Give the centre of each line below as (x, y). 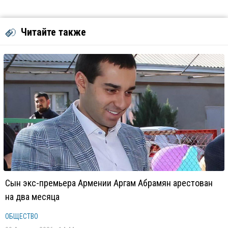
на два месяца (32, 197)
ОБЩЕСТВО (22, 216)
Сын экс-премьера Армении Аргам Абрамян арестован (109, 183)
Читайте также (53, 32)
